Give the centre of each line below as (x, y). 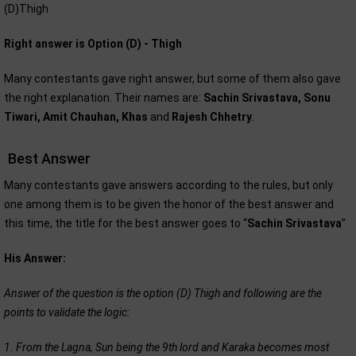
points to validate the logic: (67, 312)
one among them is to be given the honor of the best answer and (169, 204)
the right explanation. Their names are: (104, 97)
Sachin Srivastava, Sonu (267, 97)
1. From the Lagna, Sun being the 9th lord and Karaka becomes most (166, 347)
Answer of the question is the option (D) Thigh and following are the (163, 293)
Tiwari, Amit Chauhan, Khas (76, 116)
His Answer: (35, 258)
